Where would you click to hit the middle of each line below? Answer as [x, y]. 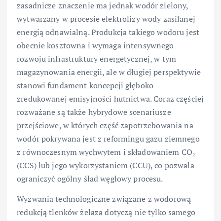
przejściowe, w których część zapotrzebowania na [105, 126]
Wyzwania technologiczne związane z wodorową [104, 199]
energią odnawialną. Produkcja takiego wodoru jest [108, 32]
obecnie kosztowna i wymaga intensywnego [95, 46]
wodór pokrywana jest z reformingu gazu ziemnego [108, 139]
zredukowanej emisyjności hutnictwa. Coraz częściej [110, 99]
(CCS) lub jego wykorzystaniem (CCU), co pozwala [106, 166]
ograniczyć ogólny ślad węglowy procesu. [90, 179]
